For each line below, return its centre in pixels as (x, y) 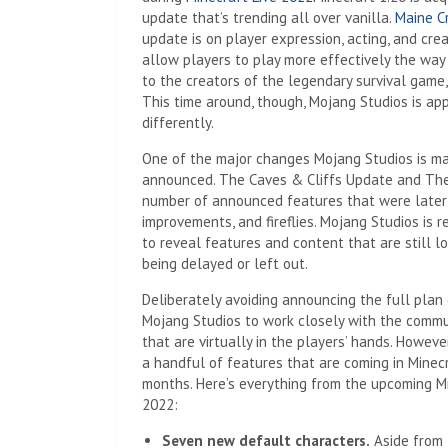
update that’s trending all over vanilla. (268, 17)
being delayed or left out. (225, 263)
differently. (178, 122)
